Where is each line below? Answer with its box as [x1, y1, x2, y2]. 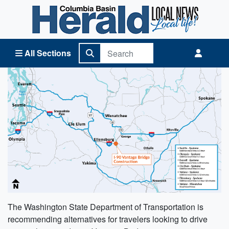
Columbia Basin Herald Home [7, 4, 116, 15]
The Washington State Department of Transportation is [8, 200, 203, 213]
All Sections [25, 47, 71, 59]
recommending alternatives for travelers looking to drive [8, 213, 208, 225]
